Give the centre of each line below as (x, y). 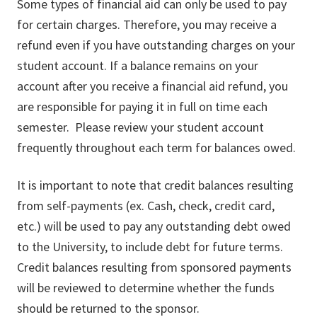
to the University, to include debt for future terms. (151, 246)
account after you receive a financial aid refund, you (152, 86)
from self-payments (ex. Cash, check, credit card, (146, 205)
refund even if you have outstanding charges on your (156, 45)
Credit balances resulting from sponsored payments (154, 267)
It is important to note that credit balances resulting (155, 185)
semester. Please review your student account (140, 127)
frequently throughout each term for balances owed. (156, 147)
